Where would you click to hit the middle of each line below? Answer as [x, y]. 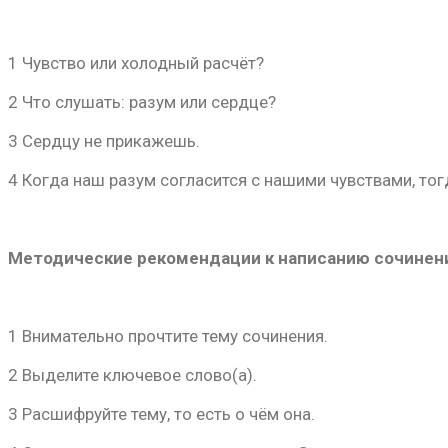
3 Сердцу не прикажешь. [104, 141]
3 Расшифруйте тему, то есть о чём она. [161, 414]
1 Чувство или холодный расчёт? [136, 63]
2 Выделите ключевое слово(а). [132, 375]
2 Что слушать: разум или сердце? [142, 102]
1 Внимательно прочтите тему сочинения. [168, 336]
